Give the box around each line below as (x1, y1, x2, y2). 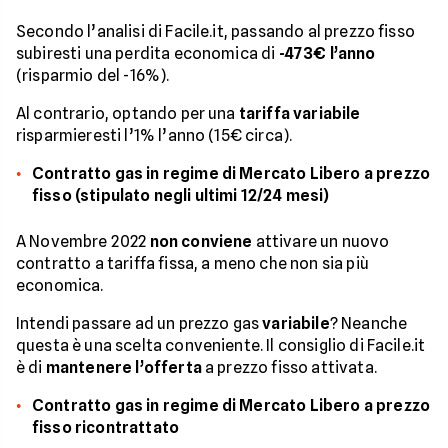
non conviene (149, 232, 253, 252)
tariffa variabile (238, 104, 361, 124)
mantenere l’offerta (45, 358, 202, 378)
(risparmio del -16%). (16, 66, 170, 86)
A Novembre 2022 (16, 232, 150, 252)
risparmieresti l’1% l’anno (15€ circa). (16, 126, 293, 146)
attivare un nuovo (252, 232, 390, 252)
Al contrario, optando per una (16, 104, 239, 124)
